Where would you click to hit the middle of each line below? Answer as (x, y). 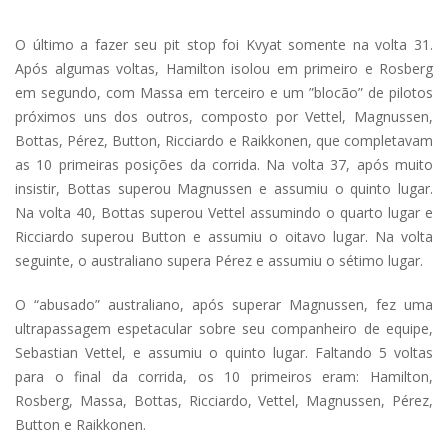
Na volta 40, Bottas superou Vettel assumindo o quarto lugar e (224, 213)
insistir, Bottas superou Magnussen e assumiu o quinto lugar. (224, 189)
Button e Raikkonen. (80, 425)
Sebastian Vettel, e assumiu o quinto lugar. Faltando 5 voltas (224, 353)
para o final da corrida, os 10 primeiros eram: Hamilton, (224, 377)
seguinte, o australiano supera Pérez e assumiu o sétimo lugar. (219, 261)
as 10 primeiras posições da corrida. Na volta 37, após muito (224, 165)
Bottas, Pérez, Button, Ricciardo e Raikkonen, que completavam (224, 141)
